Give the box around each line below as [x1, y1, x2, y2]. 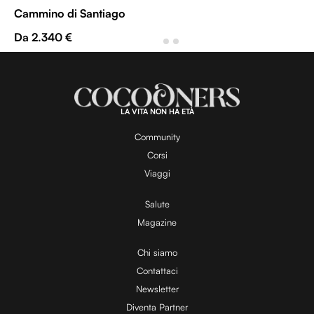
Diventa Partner [126, 301, 188, 313]
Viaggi [144, 168, 170, 179]
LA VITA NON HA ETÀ [120, 107, 194, 117]
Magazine [137, 216, 177, 228]
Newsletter [135, 282, 179, 294]
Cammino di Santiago [14, 6, 125, 21]
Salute [144, 198, 170, 210]
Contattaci [136, 264, 178, 276]
